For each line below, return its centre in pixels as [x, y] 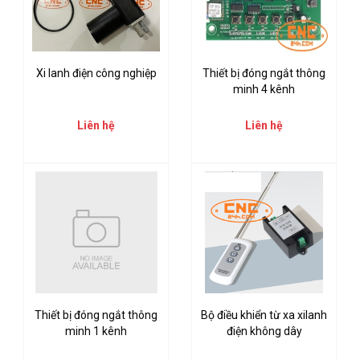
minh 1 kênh [96, 331]
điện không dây [264, 331]
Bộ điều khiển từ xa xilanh [264, 315]
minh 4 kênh [264, 89]
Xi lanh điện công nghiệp [96, 73]
